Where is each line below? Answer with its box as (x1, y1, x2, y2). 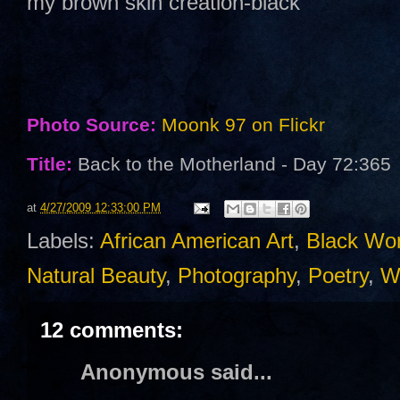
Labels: (27, 229, 100, 253)
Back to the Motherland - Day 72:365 (72, 154, 391, 174)
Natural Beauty (27, 263, 165, 287)
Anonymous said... (80, 360, 272, 384)
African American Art (100, 229, 294, 253)
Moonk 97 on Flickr (162, 114, 325, 135)
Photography (178, 263, 296, 287)
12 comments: (40, 318, 183, 342)
